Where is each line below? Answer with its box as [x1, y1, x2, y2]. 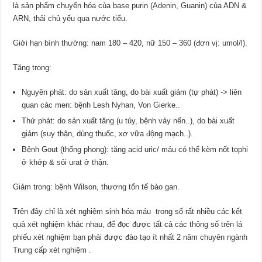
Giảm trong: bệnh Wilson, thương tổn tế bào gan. [13, 182, 180, 191]
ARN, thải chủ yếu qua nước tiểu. [13, 13, 128, 23]
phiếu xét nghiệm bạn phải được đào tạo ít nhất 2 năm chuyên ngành [13, 232, 248, 242]
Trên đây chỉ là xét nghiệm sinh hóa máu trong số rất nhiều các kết [13, 206, 243, 216]
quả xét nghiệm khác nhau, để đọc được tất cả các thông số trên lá [13, 219, 243, 229]
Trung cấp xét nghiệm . [13, 245, 92, 254]
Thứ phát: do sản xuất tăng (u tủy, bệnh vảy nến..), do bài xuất [22, 116, 235, 125]
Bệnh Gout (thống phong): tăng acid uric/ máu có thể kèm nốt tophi [22, 144, 249, 154]
